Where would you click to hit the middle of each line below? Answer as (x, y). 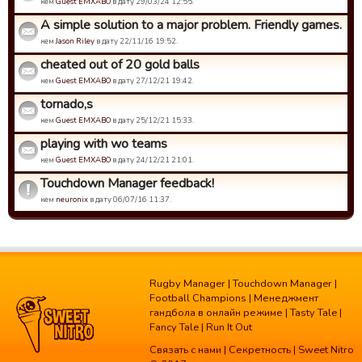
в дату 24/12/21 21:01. (152, 160)
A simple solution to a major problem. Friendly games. (191, 25)
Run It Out (229, 327)
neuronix (72, 199)
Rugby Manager (187, 284)
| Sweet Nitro (322, 350)
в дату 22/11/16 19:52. (136, 41)
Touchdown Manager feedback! (127, 183)
